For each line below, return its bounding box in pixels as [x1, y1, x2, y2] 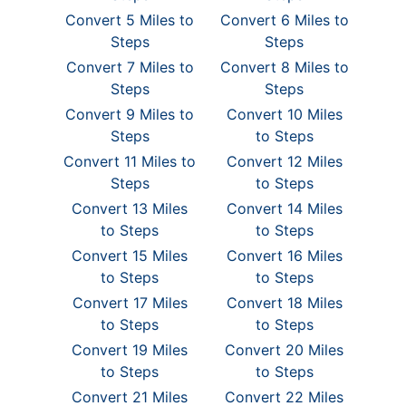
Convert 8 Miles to [219, 58, 349, 76]
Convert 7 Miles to [65, 58, 194, 76]
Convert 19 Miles [72, 341, 188, 359]
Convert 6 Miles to [219, 11, 349, 29]
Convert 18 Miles [226, 294, 343, 312]
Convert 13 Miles [72, 199, 188, 217]
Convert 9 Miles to [65, 105, 195, 123]
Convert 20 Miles [225, 341, 344, 359]
